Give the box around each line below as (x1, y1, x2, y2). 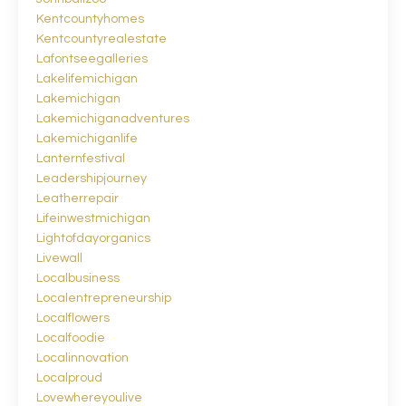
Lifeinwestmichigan (36, 211, 150, 225)
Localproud (36, 371, 102, 384)
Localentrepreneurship (36, 291, 171, 304)
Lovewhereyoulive (36, 391, 142, 404)
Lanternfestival (36, 151, 125, 165)
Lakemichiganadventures (36, 111, 189, 125)
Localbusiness (36, 271, 120, 285)
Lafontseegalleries (36, 52, 148, 65)
